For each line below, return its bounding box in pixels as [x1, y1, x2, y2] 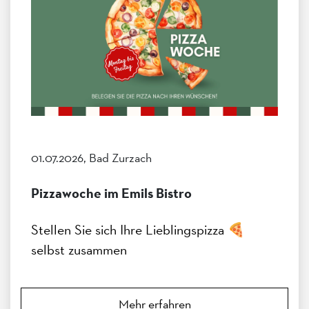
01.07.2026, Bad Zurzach [31, 149, 152, 166]
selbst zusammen [31, 240, 127, 259]
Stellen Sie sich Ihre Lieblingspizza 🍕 [31, 220, 245, 239]
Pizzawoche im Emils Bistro [31, 183, 192, 203]
